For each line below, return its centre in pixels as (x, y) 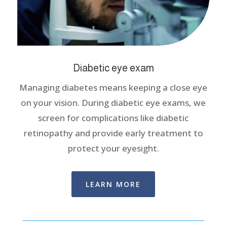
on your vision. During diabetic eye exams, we (113, 102)
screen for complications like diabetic (113, 118)
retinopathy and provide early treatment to (113, 133)
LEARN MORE (113, 184)
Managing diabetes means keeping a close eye (113, 87)
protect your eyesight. (113, 148)
